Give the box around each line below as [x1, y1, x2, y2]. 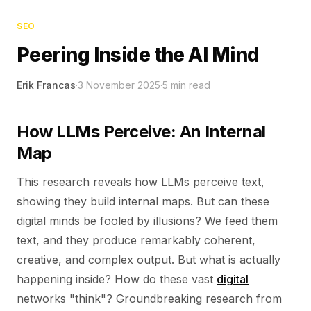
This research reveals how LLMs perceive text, [17, 175, 264, 189]
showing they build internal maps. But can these [17, 194, 269, 208]
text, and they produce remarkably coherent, [17, 233, 255, 247]
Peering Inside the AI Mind [17, 43, 260, 67]
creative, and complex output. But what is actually [17, 253, 280, 267]
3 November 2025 [78, 79, 160, 91]
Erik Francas [17, 79, 76, 91]
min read [168, 79, 210, 91]
